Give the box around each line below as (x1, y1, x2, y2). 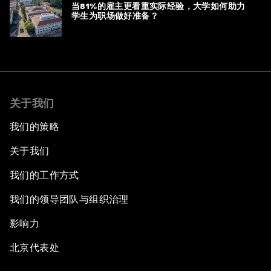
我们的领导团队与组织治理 (10, 193, 129, 205)
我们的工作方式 (10, 169, 79, 181)
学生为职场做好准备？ (71, 10, 158, 21)
